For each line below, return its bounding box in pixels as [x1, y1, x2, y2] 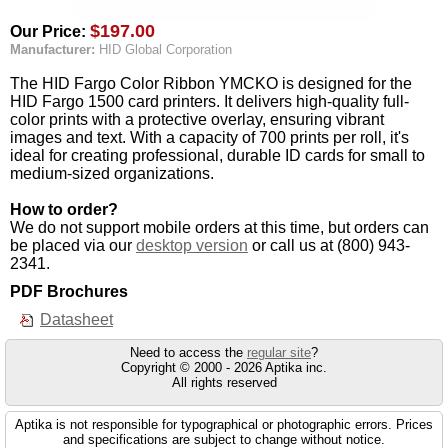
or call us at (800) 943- [248, 237, 410, 254]
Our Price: [10, 23, 90, 40]
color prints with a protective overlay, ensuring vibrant [10, 111, 384, 128]
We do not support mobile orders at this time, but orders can [10, 219, 429, 236]
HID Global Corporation [99, 42, 232, 57]
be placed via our [10, 237, 136, 254]
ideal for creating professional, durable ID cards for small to [10, 147, 425, 164]
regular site [247, 345, 311, 360]
